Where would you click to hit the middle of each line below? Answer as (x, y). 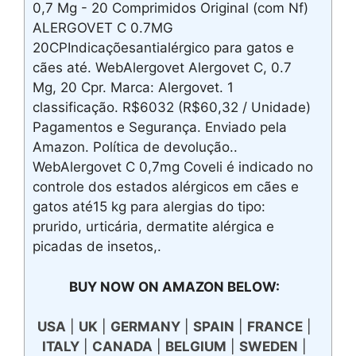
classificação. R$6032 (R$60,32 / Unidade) (172, 108)
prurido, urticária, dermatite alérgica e (153, 227)
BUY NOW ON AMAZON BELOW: (174, 286)
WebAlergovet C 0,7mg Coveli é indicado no (173, 167)
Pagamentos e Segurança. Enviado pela (160, 128)
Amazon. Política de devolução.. (135, 147)
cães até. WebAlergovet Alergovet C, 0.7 (162, 68)
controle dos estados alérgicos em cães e (166, 187)
